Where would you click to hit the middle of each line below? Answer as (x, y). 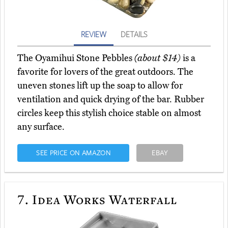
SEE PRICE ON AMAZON (73, 153)
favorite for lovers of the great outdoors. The (105, 72)
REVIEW (94, 34)
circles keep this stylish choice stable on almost (109, 113)
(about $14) (158, 58)
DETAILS (134, 34)
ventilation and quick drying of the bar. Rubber (111, 99)
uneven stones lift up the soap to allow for (100, 86)
